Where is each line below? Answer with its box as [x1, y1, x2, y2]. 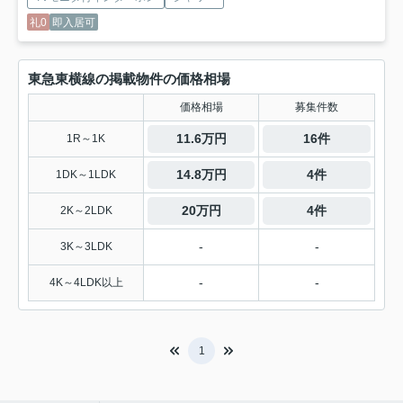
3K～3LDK [59, 239, 112, 253]
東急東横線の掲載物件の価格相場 [28, 70, 230, 86]
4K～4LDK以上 [49, 275, 123, 289]
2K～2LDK [59, 203, 112, 217]
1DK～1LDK [56, 167, 116, 181]
